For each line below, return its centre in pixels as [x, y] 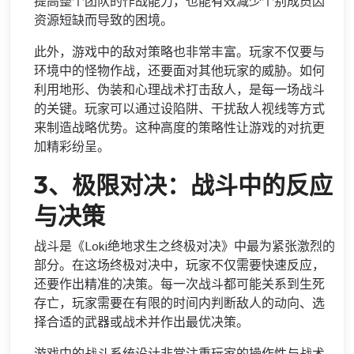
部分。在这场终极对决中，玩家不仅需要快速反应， [179, 266]
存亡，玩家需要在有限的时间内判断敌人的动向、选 [179, 304]
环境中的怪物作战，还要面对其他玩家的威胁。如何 [179, 72]
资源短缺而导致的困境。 [104, 21]
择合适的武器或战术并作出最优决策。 [141, 323]
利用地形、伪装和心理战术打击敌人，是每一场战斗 [179, 90]
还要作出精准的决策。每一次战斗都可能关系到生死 [179, 285]
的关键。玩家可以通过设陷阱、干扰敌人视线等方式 [179, 109]
